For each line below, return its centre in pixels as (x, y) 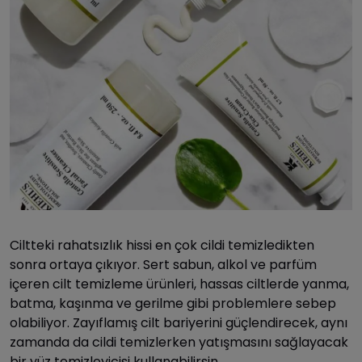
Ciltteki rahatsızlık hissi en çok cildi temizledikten (162, 245)
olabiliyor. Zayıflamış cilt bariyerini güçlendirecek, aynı (179, 322)
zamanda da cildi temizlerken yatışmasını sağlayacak (179, 342)
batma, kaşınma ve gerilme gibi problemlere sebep (173, 303)
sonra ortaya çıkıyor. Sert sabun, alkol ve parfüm (163, 264)
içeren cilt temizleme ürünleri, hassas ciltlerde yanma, (179, 284)
